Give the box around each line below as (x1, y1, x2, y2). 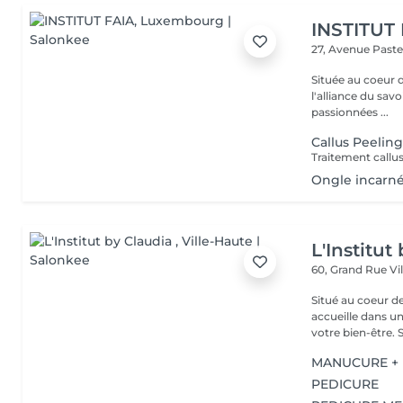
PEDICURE (311, 376, 380, 392)
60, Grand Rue (311, 263, 390, 276)
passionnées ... (311, 105, 390, 119)
